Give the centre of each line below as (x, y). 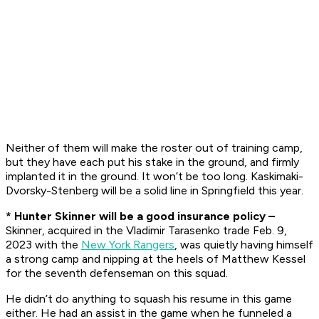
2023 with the (43, 245)
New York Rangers (128, 245)
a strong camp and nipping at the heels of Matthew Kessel (156, 259)
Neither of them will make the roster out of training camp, (154, 148)
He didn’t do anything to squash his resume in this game (149, 299)
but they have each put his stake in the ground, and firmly (152, 162)
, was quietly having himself (244, 245)
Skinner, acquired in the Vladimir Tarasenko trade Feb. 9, (146, 231)
